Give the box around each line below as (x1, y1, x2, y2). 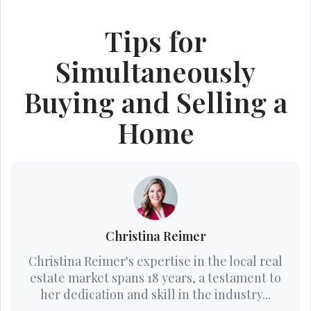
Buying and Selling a (24, 83, 287, 120)
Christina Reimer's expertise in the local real (28, 252, 283, 269)
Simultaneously (56, 52, 255, 90)
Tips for (104, 22, 207, 59)
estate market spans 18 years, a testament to (30, 269, 281, 286)
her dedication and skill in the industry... (40, 285, 271, 303)
